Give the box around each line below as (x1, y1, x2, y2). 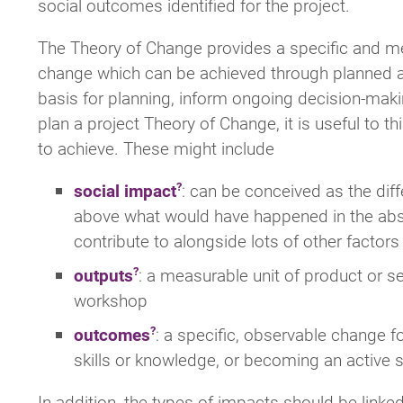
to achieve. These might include (38, 136, 274, 159)
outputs (74, 264, 133, 287)
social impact (74, 179, 176, 202)
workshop (74, 289, 148, 312)
